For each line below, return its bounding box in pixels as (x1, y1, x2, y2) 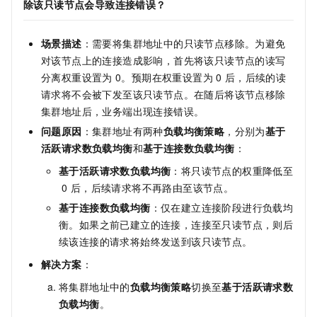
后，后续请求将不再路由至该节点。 (70, 180, 234, 195)
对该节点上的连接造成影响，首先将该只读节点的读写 (41, 52, 286, 67)
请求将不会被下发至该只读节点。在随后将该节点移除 (41, 86, 286, 101)
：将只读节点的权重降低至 (171, 163, 294, 178)
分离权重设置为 (41, 69, 113, 84)
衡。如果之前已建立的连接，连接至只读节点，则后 (59, 217, 294, 231)
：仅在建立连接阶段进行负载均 (150, 200, 294, 214)
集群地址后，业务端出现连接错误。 (41, 103, 204, 118)
